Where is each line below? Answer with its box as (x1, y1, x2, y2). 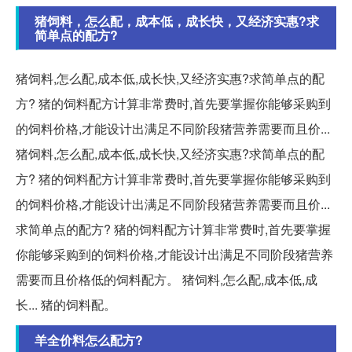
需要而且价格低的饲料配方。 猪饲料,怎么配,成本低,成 (16, 270, 317, 289)
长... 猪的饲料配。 (16, 295, 116, 314)
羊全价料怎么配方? (35, 331, 143, 350)
